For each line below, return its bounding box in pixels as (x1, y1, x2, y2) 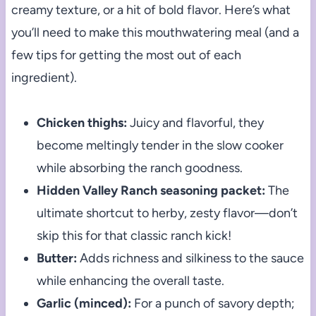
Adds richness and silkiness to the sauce (76, 250, 304, 267)
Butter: (36, 250, 77, 267)
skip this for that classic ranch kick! (36, 228, 231, 244)
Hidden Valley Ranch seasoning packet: (36, 183, 265, 199)
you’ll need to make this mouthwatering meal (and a (11, 25, 299, 41)
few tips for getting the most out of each (11, 47, 241, 63)
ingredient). (11, 70, 77, 86)
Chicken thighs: (36, 115, 127, 131)
